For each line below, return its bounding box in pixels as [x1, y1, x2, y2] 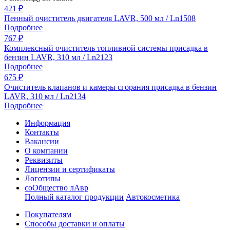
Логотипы [25, 174, 61, 183]
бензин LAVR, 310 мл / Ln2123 [4, 52, 112, 62]
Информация [25, 118, 70, 127]
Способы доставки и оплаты [25, 219, 125, 228]
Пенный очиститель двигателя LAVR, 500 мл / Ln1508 [4, 13, 196, 23]
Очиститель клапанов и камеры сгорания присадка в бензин [4, 82, 217, 91]
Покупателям [25, 209, 71, 219]
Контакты [25, 127, 59, 137]
